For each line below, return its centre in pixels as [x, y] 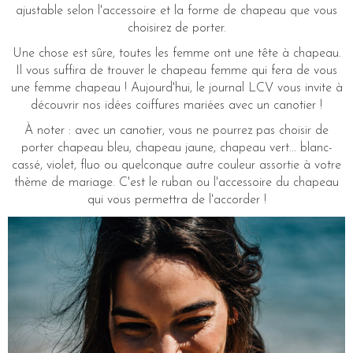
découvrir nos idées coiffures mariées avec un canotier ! [176, 105]
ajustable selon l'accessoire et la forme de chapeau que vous [176, 11]
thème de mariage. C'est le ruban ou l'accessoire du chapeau [176, 182]
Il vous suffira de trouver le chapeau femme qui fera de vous [176, 71]
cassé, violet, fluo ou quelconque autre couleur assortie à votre [176, 165]
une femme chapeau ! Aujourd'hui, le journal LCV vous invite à [176, 88]
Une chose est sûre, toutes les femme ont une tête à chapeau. [176, 53]
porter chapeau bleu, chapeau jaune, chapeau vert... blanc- [176, 148]
